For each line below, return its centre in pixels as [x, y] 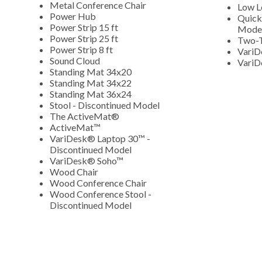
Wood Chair [75, 171]
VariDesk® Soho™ [87, 160]
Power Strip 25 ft [85, 38]
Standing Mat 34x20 [92, 71]
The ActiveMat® [85, 116]
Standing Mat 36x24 [92, 94]
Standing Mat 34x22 [91, 82]
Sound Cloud [76, 60]
